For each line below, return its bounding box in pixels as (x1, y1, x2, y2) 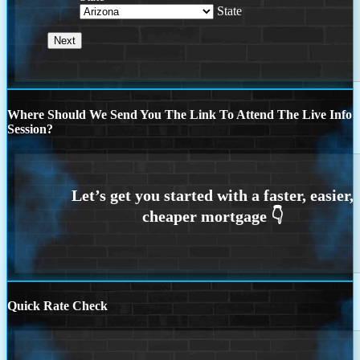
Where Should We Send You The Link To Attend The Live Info (7, 107, 352, 121)
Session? (7, 121, 53, 136)
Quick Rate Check (7, 298, 108, 313)
